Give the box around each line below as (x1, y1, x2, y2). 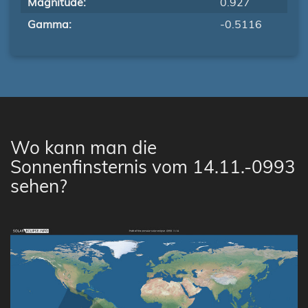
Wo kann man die (10, 136, 157, 159)
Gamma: (27, 17, 71, 31)
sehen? (10, 175, 67, 197)
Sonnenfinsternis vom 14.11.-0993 (10, 155, 296, 178)
